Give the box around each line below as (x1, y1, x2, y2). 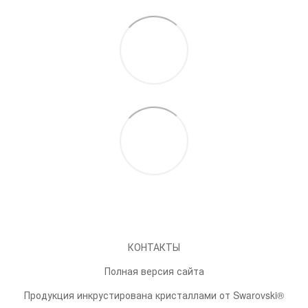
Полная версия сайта (104, 263, 204, 278)
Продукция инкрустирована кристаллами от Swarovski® (24, 287, 284, 302)
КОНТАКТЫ (128, 239, 180, 254)
